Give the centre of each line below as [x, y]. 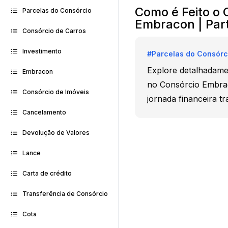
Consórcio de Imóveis [56, 92]
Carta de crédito [47, 173]
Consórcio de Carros [54, 31]
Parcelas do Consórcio [57, 10]
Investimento [42, 51]
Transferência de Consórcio [65, 194]
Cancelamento [44, 112]
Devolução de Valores [56, 133]
